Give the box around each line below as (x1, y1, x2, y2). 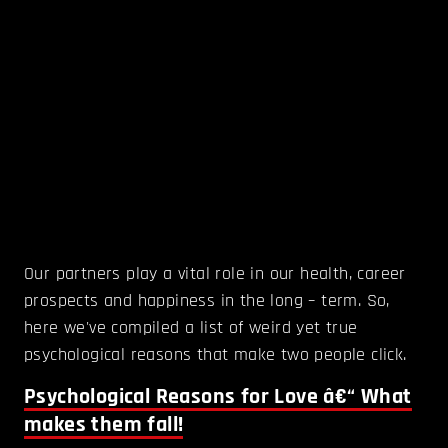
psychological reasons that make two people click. (24, 342, 407, 366)
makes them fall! (24, 410, 184, 439)
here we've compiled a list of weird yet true (24, 315, 358, 339)
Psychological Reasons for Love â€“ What (24, 382, 412, 411)
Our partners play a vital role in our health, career (24, 261, 406, 285)
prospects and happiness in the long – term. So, (24, 288, 390, 312)
